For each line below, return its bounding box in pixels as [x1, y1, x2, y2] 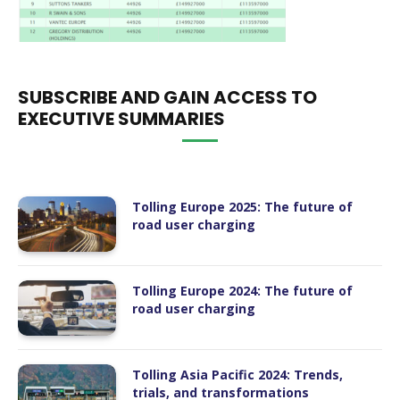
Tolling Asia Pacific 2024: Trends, [132, 365, 343, 383]
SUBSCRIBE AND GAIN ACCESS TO [18, 85, 317, 110]
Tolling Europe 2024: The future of [132, 281, 353, 299]
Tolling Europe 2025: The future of [132, 198, 353, 215]
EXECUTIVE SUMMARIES [18, 106, 225, 131]
